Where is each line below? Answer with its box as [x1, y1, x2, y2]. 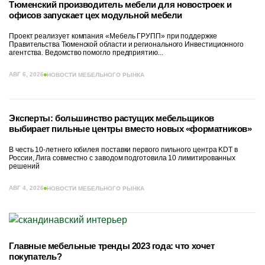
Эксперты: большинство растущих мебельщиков [9, 113, 214, 124]
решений [9, 162, 40, 171]
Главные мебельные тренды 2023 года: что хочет [9, 241, 215, 251]
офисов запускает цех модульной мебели [9, 10, 182, 21]
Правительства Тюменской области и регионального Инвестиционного [9, 40, 244, 49]
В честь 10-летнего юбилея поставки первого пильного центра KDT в [9, 146, 238, 154]
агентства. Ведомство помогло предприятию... [9, 49, 163, 57]
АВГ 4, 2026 [9, 185, 44, 192]
